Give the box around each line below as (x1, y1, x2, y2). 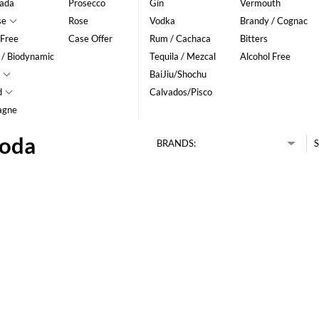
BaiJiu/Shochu (149, 68, 206, 80)
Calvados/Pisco (149, 86, 212, 98)
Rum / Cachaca (149, 33, 211, 45)
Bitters (239, 33, 268, 45)
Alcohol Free (239, 51, 291, 63)
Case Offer (68, 33, 113, 45)
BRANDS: (156, 137, 196, 150)
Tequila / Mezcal (149, 51, 216, 63)
